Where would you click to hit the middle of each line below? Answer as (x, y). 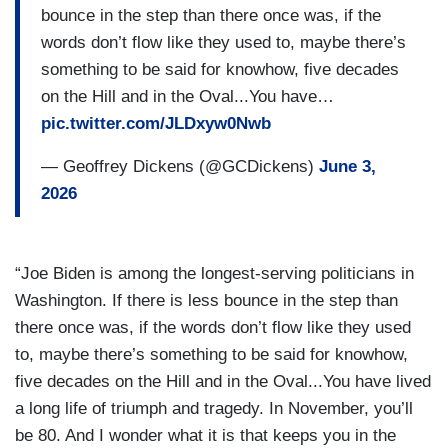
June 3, (347, 166)
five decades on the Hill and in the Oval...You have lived (223, 382)
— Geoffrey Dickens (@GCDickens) (180, 166)
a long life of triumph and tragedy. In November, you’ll (214, 409)
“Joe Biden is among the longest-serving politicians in (214, 274)
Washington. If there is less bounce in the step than (206, 301)
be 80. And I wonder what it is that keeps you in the (205, 436)
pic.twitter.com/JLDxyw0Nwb (156, 123)
